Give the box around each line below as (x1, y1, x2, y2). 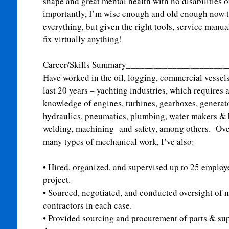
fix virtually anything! (42, 33, 122, 45)
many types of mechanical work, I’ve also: (42, 135, 197, 147)
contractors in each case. (42, 199, 132, 211)
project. (42, 174, 71, 186)
